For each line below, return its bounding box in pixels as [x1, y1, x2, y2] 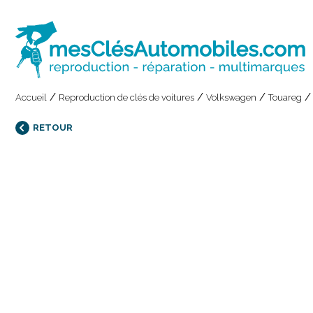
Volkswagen [206, 92, 256, 103]
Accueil [15, 92, 47, 103]
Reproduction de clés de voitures [59, 92, 194, 103]
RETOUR [33, 122, 73, 133]
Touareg [268, 92, 302, 103]
